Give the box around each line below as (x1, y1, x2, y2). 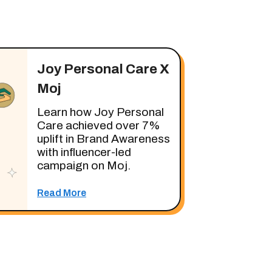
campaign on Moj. (37, 159, 131, 172)
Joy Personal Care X (37, 61, 169, 76)
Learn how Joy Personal (37, 106, 164, 118)
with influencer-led (37, 146, 131, 158)
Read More (37, 188, 86, 198)
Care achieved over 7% (37, 119, 160, 132)
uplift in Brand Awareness (37, 132, 170, 145)
